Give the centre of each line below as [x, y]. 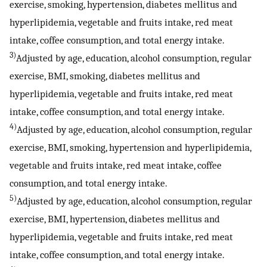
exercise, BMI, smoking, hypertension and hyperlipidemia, [130, 148]
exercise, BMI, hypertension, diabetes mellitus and [115, 219]
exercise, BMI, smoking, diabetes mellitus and [105, 76]
